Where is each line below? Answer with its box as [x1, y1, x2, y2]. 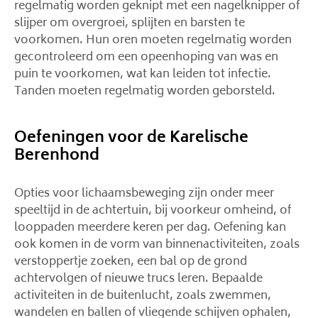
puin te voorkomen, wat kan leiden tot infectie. [14, 65, 271, 84]
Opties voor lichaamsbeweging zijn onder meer [14, 184, 274, 204]
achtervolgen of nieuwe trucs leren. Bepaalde [14, 269, 263, 289]
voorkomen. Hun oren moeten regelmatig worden [14, 31, 292, 50]
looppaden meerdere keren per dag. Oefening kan [14, 218, 286, 238]
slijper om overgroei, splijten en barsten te [14, 13, 245, 33]
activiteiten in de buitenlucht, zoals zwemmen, [14, 286, 271, 306]
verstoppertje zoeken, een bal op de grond [14, 252, 247, 272]
